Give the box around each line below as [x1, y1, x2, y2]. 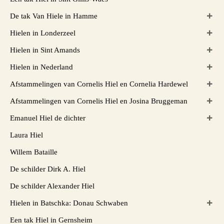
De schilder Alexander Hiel [10, 181, 94, 190]
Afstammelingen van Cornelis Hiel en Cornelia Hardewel [10, 79, 188, 88]
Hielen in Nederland [10, 62, 73, 71]
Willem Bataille [10, 147, 57, 156]
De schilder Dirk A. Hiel [10, 164, 85, 173]
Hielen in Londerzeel [10, 28, 75, 37]
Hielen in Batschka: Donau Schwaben [10, 198, 128, 207]
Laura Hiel [10, 130, 43, 139]
